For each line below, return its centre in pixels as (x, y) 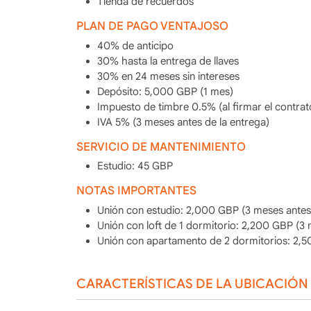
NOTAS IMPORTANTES (136, 191)
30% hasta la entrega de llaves (168, 61)
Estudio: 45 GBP (135, 166)
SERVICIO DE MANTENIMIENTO (161, 146)
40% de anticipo (135, 45)
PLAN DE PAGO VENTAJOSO (152, 26)
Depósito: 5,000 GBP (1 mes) (165, 91)
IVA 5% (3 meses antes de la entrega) (183, 122)
